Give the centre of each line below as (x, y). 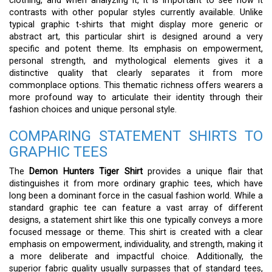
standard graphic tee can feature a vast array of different (136, 208)
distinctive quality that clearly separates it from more (136, 73)
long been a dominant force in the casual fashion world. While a (136, 195)
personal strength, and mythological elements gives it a (136, 61)
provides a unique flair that (203, 171)
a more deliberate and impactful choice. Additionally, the (136, 256)
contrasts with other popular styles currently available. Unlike (136, 12)
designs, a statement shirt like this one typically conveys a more (136, 220)
